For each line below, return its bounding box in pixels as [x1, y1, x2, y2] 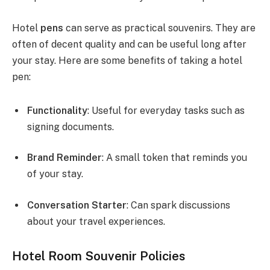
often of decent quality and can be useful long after [12, 38, 246, 50]
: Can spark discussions [127, 199, 230, 211]
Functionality [27, 104, 87, 116]
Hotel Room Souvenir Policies [12, 248, 185, 263]
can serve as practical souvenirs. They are [63, 22, 256, 34]
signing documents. [27, 121, 114, 133]
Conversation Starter [27, 199, 127, 211]
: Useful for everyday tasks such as [87, 104, 245, 116]
